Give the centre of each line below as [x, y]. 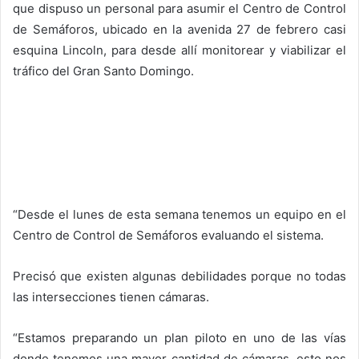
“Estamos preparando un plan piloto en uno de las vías [179, 337]
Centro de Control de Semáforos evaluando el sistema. [168, 235]
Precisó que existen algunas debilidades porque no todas [179, 276]
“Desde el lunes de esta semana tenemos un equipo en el [179, 214]
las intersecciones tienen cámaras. [111, 296]
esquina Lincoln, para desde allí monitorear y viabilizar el [179, 50]
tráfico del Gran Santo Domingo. [103, 71]
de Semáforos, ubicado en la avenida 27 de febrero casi [179, 29]
